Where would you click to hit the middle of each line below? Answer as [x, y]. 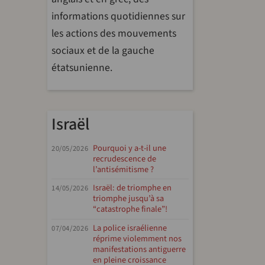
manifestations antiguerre [140, 250]
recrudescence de [125, 159]
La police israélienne [130, 228]
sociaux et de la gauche [103, 51]
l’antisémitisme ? [124, 169]
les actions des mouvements [114, 33]
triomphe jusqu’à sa [129, 199]
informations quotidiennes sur [118, 16]
